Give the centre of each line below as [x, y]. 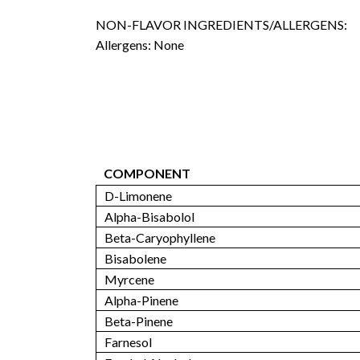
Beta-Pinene [138, 321]
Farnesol [128, 342]
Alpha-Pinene [141, 300]
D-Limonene [138, 195]
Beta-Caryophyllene [160, 237]
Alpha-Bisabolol [149, 216]
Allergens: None [139, 45]
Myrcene [129, 279]
